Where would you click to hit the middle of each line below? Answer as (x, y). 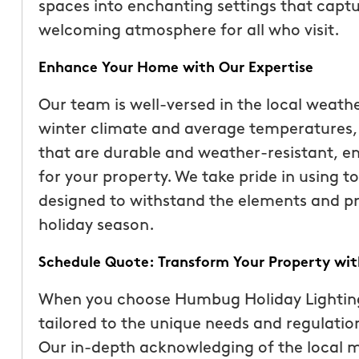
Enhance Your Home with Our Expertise (175, 68)
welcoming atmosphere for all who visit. (189, 31)
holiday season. (96, 226)
